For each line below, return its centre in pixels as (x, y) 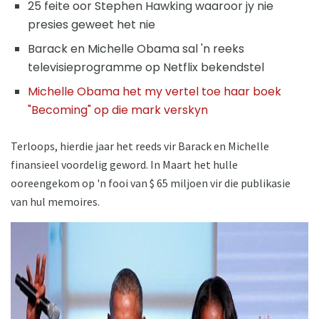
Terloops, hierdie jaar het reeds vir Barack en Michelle (140, 146)
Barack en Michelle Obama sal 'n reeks (136, 48)
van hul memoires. (55, 201)
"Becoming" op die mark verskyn (118, 110)
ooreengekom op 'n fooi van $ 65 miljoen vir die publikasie (151, 183)
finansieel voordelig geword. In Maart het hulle (124, 164)
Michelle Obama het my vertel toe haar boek (155, 91)
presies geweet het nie (91, 24)
